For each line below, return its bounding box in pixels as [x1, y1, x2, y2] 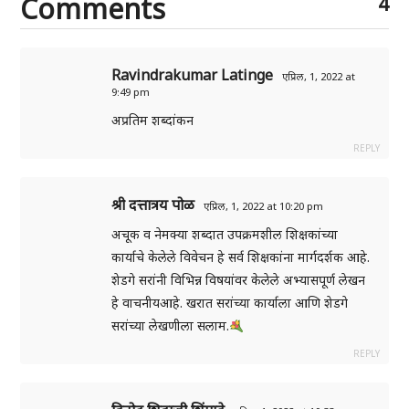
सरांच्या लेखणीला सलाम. [111, 317, 230, 335]
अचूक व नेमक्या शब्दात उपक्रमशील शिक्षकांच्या [111, 225, 339, 244]
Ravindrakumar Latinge [111, 65, 274, 86]
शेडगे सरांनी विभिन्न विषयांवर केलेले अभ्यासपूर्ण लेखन [111, 271, 366, 289]
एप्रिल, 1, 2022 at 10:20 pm [204, 199, 324, 214]
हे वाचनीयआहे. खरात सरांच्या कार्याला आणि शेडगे [111, 294, 349, 312]
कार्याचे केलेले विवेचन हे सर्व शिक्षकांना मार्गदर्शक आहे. [111, 248, 371, 267]
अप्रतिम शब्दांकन [111, 111, 194, 130]
